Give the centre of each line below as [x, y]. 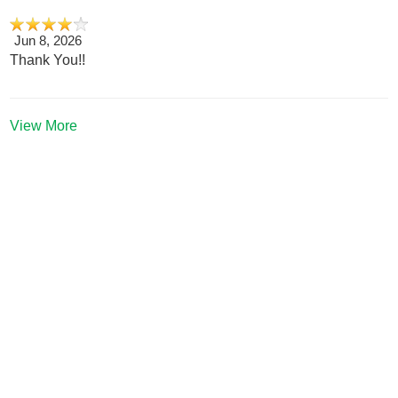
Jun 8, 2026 [48, 40]
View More [44, 125]
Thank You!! [48, 60]
